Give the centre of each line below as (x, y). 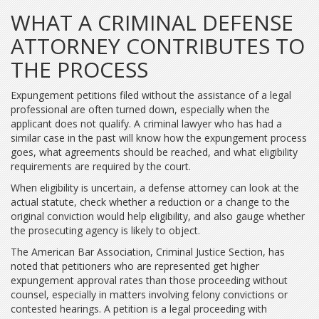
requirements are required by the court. (101, 166)
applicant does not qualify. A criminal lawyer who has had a (146, 124)
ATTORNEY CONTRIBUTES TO (158, 46)
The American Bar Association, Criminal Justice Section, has (148, 252)
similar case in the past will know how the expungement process (159, 138)
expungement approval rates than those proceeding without (149, 280)
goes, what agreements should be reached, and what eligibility (154, 152)
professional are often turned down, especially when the (140, 109)
